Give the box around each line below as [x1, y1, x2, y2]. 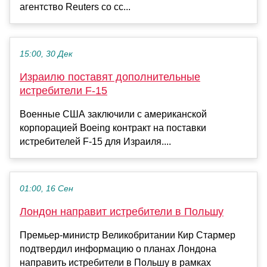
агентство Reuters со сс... [20, 1, 131, 12]
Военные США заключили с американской [20, 108, 207, 119]
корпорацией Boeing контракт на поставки [20, 122, 206, 133]
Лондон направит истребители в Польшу [20, 205, 223, 218]
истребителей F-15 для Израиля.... [20, 136, 171, 147]
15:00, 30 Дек [20, 49, 73, 58]
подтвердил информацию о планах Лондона [20, 243, 216, 254]
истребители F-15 [20, 84, 107, 97]
